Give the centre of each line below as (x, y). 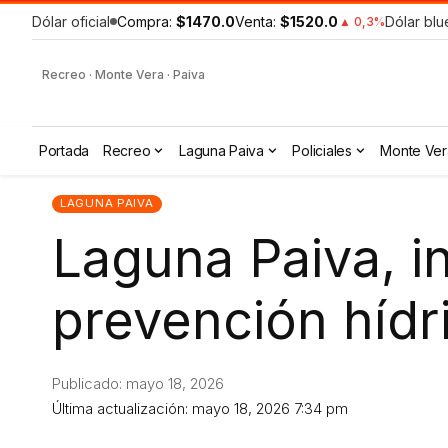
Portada (64, 151)
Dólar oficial (71, 21)
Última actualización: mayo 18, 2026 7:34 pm (200, 408)
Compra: (146, 21)
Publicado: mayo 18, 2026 (138, 383)
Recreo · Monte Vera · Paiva (123, 74)
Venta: (257, 21)
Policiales (322, 151)
